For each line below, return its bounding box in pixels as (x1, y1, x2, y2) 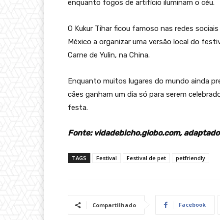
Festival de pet (127, 154, 166, 162)
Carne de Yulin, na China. (68, 51, 150, 60)
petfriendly (176, 154, 205, 162)
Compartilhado (92, 201, 136, 209)
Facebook (179, 201, 206, 209)
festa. (68, 103, 88, 112)
